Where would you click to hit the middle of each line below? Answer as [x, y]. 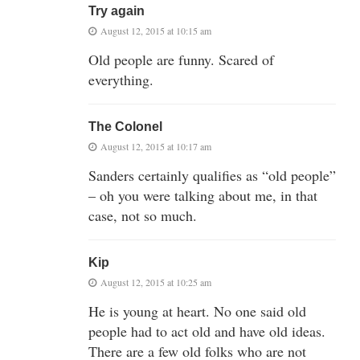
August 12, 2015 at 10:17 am [156, 146]
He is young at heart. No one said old [197, 311]
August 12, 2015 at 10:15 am [156, 30]
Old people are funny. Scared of [181, 59]
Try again [117, 10]
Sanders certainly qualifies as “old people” [212, 175]
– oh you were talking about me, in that [203, 195]
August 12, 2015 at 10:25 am [156, 282]
